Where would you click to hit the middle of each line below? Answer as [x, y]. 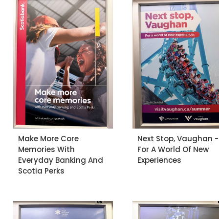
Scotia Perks [41, 171]
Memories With [46, 149]
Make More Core [48, 138]
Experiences [159, 160]
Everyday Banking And [61, 160]
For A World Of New [173, 149]
